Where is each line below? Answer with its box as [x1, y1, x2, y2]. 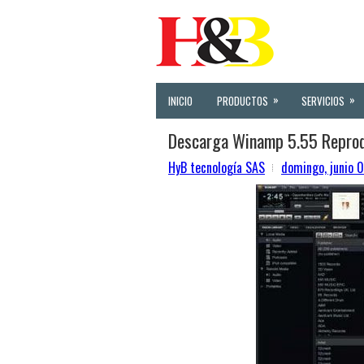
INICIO [168, 93, 193, 109]
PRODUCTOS [217, 93, 268, 109]
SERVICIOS [301, 93, 344, 109]
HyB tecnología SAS [168, 158, 265, 177]
